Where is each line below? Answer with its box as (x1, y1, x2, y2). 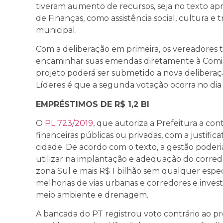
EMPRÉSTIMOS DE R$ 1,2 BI (36, 99, 149, 109)
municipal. (36, 25, 77, 35)
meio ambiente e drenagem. (36, 190, 148, 200)
